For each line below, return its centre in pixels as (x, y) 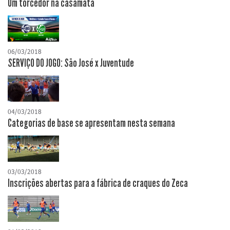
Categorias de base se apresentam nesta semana (91, 123)
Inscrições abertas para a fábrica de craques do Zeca (98, 184)
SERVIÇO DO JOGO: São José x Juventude (71, 63)
